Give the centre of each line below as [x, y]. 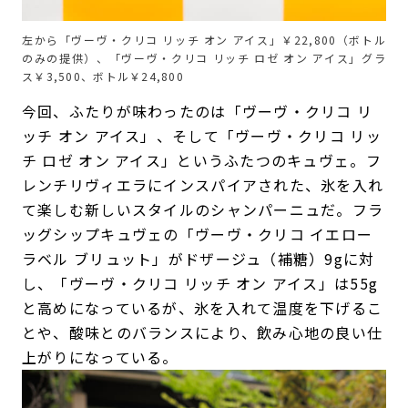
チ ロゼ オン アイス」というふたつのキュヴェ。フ [201, 160]
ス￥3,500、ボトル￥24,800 [103, 76]
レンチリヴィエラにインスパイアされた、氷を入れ [203, 184]
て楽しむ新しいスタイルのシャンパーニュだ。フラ [203, 209]
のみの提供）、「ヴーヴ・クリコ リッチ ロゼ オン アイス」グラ [204, 57]
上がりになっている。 [100, 357]
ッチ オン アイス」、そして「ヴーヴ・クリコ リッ [201, 135]
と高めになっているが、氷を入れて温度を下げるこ [202, 307]
